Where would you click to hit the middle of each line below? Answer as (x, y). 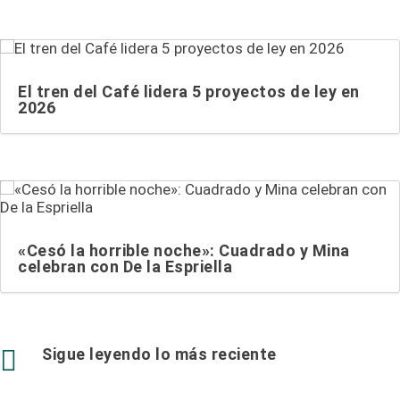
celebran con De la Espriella (125, 266)
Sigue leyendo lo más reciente (159, 354)
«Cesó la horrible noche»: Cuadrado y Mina (184, 250)
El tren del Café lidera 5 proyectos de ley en (189, 92)
